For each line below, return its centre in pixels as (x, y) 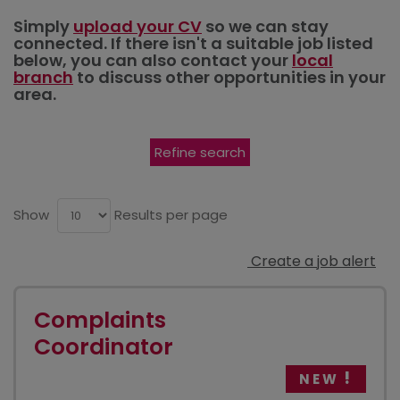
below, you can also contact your (153, 60)
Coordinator (104, 347)
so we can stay (265, 26)
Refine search (200, 152)
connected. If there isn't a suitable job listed (193, 43)
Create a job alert (313, 261)
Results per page (171, 215)
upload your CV (137, 26)
